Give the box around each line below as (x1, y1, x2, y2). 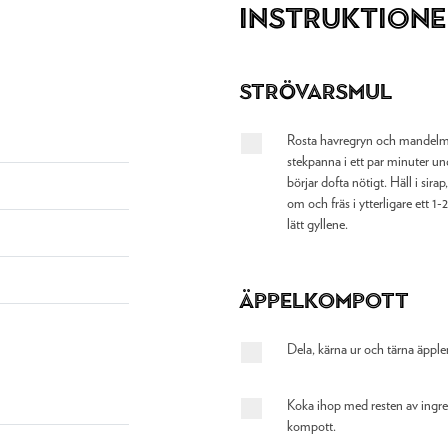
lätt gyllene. (286, 218, 348, 232)
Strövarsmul (239, 79, 392, 104)
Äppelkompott (239, 288, 409, 313)
